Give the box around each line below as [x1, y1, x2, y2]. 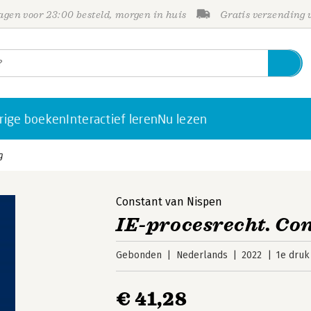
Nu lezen [158, 111, 208, 126]
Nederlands [176, 249, 228, 261]
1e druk [276, 249, 310, 261]
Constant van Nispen [116, 195, 223, 208]
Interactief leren [66, 111, 158, 126]
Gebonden [116, 249, 162, 261]
